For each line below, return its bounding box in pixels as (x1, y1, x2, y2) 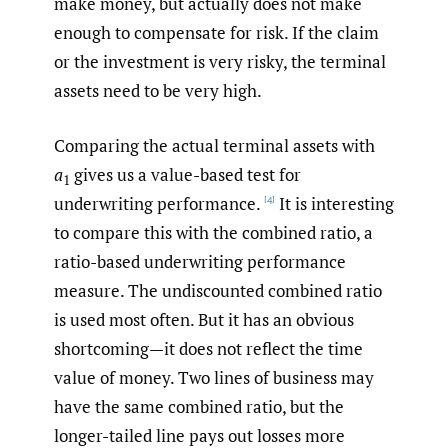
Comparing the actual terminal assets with (54, 133, 375, 157)
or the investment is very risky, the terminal (54, 50, 386, 74)
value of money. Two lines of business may (54, 365, 374, 389)
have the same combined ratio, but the (54, 394, 344, 418)
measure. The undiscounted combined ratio (54, 278, 382, 302)
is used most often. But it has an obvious (54, 307, 354, 331)
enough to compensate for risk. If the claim (54, 21, 379, 45)
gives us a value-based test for (70, 162, 301, 186)
